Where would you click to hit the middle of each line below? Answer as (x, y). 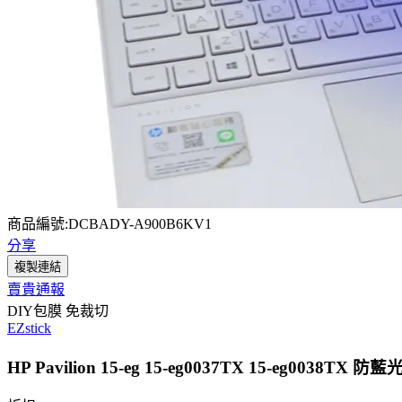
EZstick (29, 328)
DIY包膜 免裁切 (58, 311)
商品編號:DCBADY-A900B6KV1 (109, 224)
